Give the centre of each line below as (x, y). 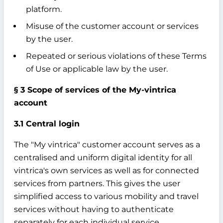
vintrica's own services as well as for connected (107, 170)
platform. (44, 9)
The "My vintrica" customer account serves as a (107, 145)
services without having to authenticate (94, 209)
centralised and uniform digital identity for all (103, 158)
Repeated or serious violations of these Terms (116, 56)
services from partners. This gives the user (97, 183)
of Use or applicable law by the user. (97, 69)
